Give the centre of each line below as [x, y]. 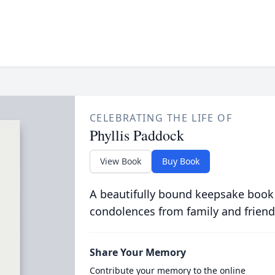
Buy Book [180, 161]
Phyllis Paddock [137, 135]
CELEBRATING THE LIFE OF [161, 118]
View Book [120, 161]
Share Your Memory [137, 252]
